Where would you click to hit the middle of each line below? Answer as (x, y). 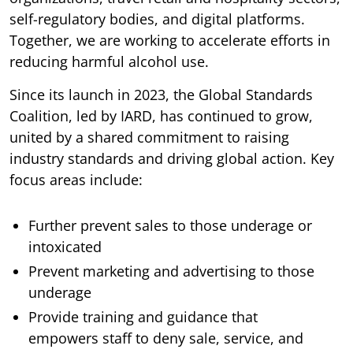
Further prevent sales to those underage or (170, 225)
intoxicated (65, 246)
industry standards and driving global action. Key (172, 158)
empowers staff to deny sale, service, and (166, 338)
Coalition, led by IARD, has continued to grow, (161, 115)
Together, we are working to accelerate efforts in (170, 40)
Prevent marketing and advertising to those (171, 271)
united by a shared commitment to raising (149, 137)
